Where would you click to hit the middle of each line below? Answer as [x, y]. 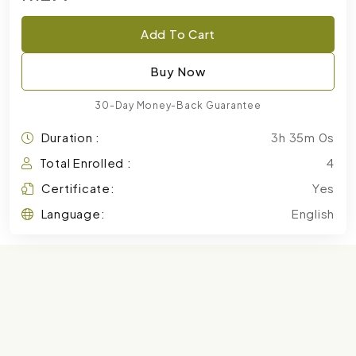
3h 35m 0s [303, 137]
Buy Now [178, 71]
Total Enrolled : [85, 163]
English [313, 213]
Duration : [70, 137]
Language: [73, 213]
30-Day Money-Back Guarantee [178, 105]
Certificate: [78, 188]
